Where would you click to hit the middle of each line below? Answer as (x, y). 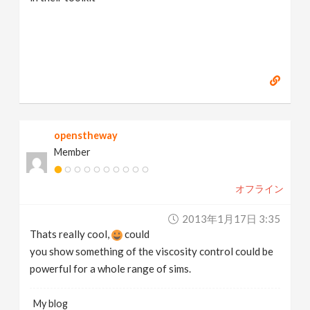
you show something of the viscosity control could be (152, 251)
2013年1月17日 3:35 (231, 219)
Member (73, 152)
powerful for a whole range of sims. (111, 268)
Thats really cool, (71, 234)
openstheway (86, 135)
